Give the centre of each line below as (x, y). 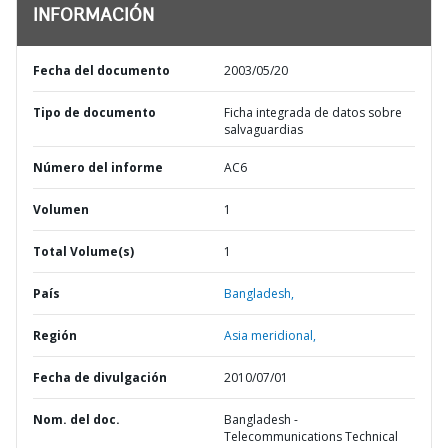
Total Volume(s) (83, 251)
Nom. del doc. (76, 419)
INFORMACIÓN (93, 17)
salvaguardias (265, 129)
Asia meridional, (270, 335)
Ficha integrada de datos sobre (313, 112)
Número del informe (98, 167)
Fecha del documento (101, 70)
